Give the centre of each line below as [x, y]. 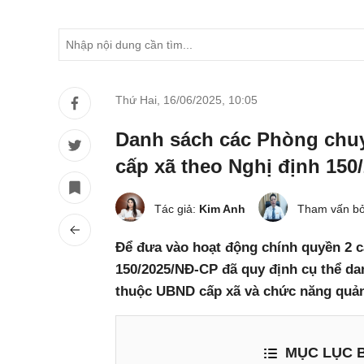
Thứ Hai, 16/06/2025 [169, 100]
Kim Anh [222, 209]
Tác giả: [177, 209]
